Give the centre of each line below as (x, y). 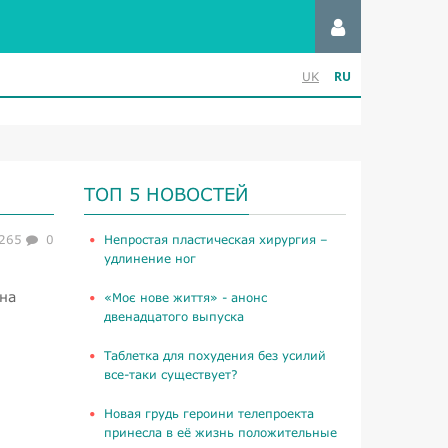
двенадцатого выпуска (173, 316)
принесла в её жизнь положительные (220, 432)
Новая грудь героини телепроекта (208, 413)
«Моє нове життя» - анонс (185, 297)
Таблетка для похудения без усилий (214, 355)
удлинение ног (149, 258)
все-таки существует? (170, 374)
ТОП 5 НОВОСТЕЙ (166, 194)
